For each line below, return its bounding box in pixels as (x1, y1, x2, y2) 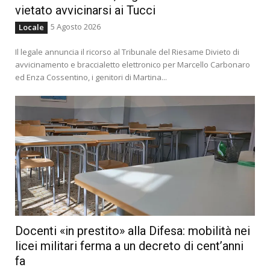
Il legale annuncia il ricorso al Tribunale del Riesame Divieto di (15, 46, 239, 57)
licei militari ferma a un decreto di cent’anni (15, 238, 243, 253)
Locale (19, 21, 44, 33)
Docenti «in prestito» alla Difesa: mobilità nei (15, 223, 250, 238)
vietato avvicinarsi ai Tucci (15, 2, 155, 17)
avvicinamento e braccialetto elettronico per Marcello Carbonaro (15, 58, 250, 70)
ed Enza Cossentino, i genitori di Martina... (15, 71, 167, 83)
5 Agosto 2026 (51, 20, 101, 32)
